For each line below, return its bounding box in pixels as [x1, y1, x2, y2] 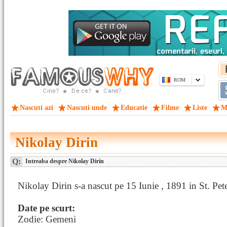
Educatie [121, 104, 147, 111]
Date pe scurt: [18, 203, 75, 213]
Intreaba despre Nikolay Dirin [24, 158, 104, 165]
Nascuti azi [20, 104, 53, 111]
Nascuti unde [67, 104, 107, 111]
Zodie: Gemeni [18, 214, 76, 224]
